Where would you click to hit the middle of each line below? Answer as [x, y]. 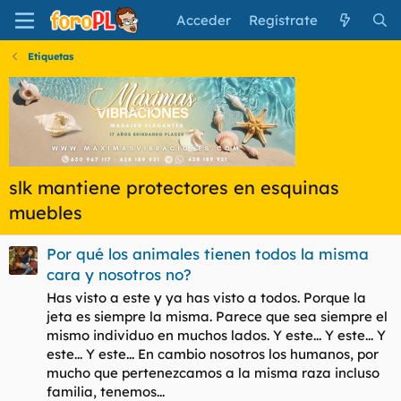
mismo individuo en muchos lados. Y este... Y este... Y [216, 336]
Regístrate [284, 20]
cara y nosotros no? [119, 275]
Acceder [204, 20]
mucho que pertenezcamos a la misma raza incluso [213, 373]
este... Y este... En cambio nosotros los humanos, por [213, 354]
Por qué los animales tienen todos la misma [208, 254]
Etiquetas [50, 56]
